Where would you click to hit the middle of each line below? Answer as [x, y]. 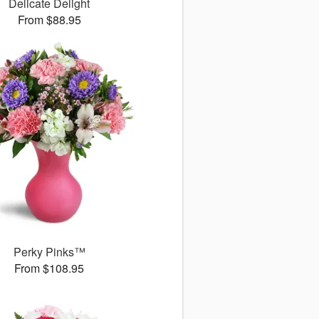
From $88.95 [49, 20]
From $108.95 [49, 268]
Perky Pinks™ [49, 252]
